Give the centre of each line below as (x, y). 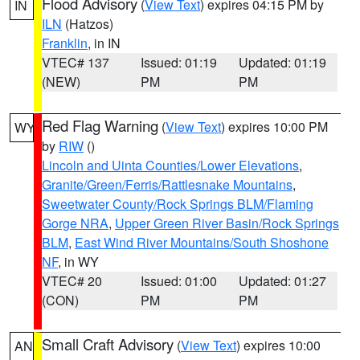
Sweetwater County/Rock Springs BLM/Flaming (178, 204)
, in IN (104, 43)
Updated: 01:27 (283, 281)
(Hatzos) (88, 24)
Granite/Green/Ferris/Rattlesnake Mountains (167, 184)
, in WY (78, 262)
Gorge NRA (75, 223)
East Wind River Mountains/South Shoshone (202, 242)
